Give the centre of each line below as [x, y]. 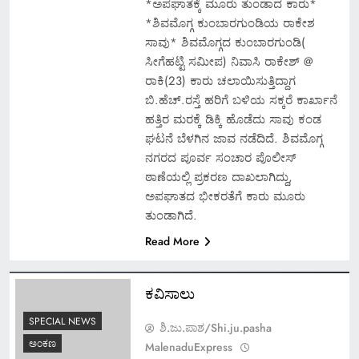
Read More [172, 241]
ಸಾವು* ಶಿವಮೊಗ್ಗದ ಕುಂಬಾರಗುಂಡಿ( [225, 42]
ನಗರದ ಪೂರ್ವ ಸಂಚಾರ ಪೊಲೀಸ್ [220, 157]
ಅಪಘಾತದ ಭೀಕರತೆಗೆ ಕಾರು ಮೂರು [225, 196]
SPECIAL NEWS [63, 322]
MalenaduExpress [188, 347]
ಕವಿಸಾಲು [169, 293]
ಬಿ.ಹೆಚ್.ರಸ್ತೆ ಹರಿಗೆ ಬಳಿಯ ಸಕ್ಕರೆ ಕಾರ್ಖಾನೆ [241, 100]
